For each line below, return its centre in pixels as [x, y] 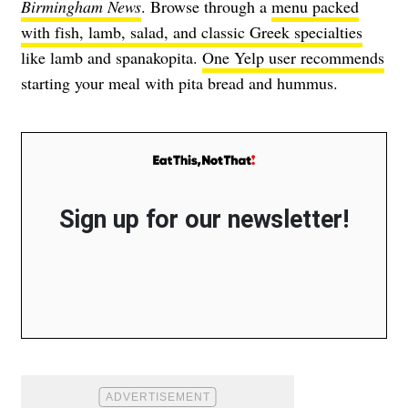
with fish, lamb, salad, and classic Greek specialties [192, 31]
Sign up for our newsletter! [204, 219]
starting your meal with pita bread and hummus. [179, 82]
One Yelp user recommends [293, 57]
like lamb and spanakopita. [112, 57]
